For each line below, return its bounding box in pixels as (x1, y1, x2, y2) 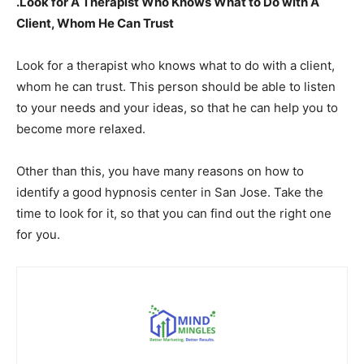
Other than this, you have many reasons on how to (16, 162, 304, 179)
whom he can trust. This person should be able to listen (16, 78, 336, 94)
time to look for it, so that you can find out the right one (16, 205, 331, 221)
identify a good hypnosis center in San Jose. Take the (16, 184, 323, 200)
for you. (16, 226, 60, 242)
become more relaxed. (16, 120, 145, 136)
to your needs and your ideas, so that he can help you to (16, 99, 338, 115)
